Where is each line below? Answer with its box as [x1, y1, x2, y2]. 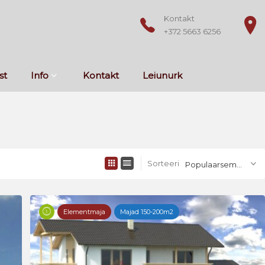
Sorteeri [147, 159, 179, 168]
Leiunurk [143, 70, 182, 81]
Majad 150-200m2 [120, 208, 173, 216]
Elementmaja [63, 208, 105, 216]
